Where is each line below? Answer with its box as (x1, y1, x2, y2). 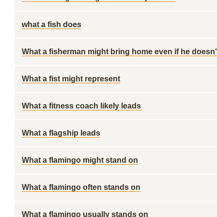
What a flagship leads (22, 129, 100, 137)
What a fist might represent (22, 75, 120, 83)
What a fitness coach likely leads (22, 102, 141, 110)
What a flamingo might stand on (22, 156, 138, 164)
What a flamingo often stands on (22, 183, 140, 191)
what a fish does (22, 20, 81, 29)
